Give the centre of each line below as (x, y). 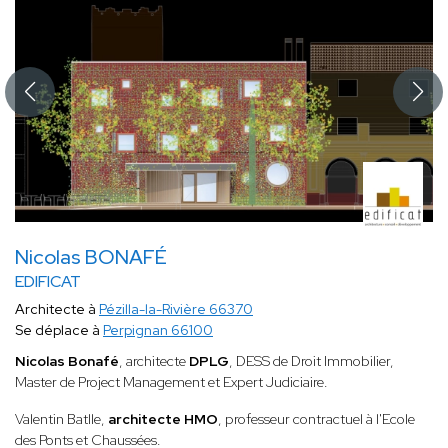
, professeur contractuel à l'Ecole (316, 419)
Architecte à (57, 309)
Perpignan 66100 (158, 330)
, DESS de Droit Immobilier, (311, 361)
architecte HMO (163, 419)
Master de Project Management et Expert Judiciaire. (171, 382)
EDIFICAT (48, 282)
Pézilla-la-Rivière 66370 (176, 309)
